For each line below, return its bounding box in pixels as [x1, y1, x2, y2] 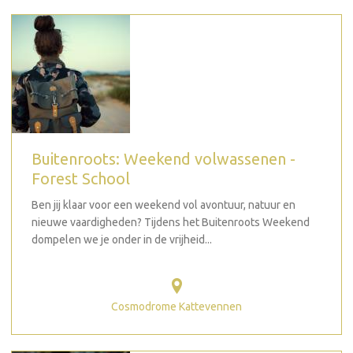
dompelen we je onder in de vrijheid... [32, 233, 212, 246]
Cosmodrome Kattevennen [111, 299, 242, 313]
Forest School [32, 169, 130, 188]
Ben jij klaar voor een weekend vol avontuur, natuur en [32, 199, 295, 211]
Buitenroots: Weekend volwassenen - [32, 150, 295, 168]
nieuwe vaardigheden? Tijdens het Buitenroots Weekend [32, 216, 310, 229]
